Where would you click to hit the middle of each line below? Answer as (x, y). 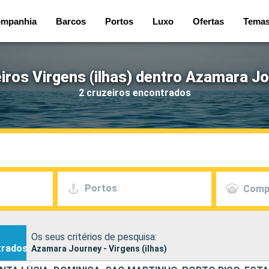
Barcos (71, 21)
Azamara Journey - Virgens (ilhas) (99, 248)
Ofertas (208, 21)
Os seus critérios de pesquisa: (94, 237)
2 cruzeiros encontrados (134, 92)
